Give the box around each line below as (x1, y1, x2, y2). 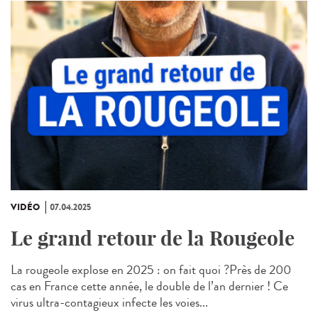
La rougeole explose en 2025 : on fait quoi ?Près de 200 (11, 261, 291, 280)
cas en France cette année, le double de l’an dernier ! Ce (11, 277, 288, 296)
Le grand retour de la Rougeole (11, 226, 295, 251)
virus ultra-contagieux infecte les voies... (11, 293, 208, 312)
